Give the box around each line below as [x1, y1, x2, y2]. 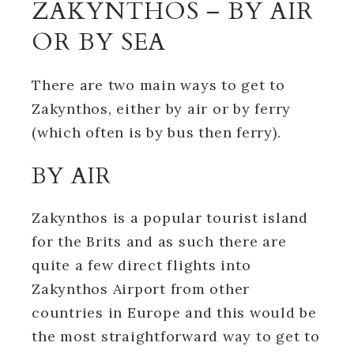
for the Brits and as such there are [32, 232, 287, 250]
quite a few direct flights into [32, 255, 251, 274]
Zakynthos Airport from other [32, 279, 250, 298]
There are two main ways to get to [32, 75, 285, 94]
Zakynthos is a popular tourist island [32, 208, 308, 227]
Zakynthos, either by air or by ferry [32, 99, 291, 118]
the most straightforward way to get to [32, 326, 320, 345]
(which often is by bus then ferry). [32, 122, 281, 141]
